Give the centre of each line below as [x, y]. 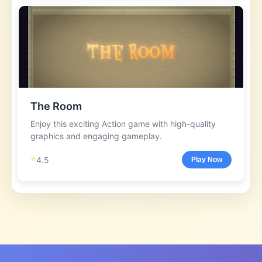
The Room [56, 106]
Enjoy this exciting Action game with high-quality [123, 124]
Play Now [207, 160]
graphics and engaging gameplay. [96, 136]
